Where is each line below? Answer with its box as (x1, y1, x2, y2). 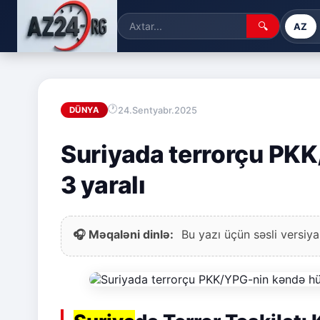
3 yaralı (61, 170, 146, 200)
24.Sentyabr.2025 (118, 104, 197, 116)
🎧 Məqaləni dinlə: (73, 227, 174, 242)
